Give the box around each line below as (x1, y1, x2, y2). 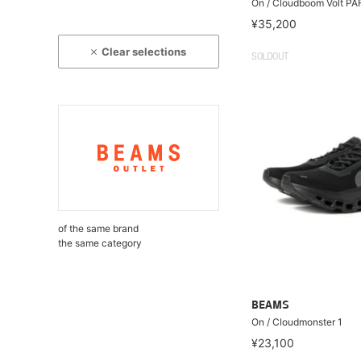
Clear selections (102, 45, 187, 58)
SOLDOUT (251, 52, 288, 62)
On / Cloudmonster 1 (251, 316, 342, 328)
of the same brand (58, 222, 139, 234)
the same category (58, 237, 142, 249)
